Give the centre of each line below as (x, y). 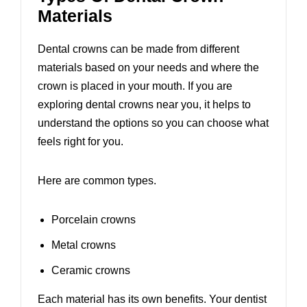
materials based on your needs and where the (148, 68)
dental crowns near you (142, 105)
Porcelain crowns (94, 220)
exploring (62, 105)
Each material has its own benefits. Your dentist (152, 299)
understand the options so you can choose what (153, 123)
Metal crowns (84, 245)
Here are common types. (97, 181)
